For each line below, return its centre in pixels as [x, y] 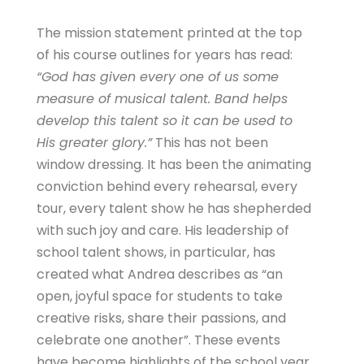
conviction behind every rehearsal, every [167, 187]
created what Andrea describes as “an [160, 275]
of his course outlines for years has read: [165, 55]
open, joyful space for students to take [160, 297]
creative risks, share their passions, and [161, 318]
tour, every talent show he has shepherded [174, 209]
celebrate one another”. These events [158, 340]
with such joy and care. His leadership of [163, 231]
